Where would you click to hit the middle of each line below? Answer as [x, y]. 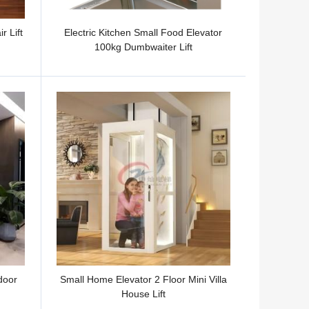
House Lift [143, 293]
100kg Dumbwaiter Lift [143, 47]
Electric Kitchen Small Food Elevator [143, 33]
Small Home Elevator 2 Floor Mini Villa [143, 279]
